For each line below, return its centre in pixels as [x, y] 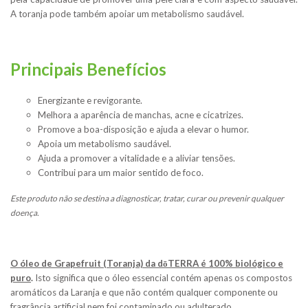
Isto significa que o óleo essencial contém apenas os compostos [163, 278]
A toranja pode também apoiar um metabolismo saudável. [127, 14]
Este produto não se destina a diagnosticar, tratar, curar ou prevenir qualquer [147, 199]
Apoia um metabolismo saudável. [104, 144]
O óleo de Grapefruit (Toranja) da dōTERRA [106, 264]
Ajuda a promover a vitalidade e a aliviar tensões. [136, 158]
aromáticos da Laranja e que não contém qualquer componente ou [144, 293]
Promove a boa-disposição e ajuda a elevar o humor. [143, 130]
